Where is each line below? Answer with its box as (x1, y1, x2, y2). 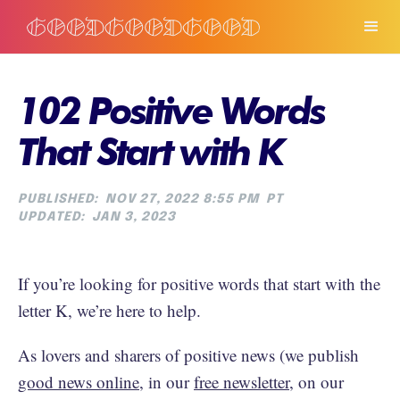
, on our (289, 371, 344, 393)
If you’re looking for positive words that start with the (18, 272, 380, 295)
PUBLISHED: (18, 193, 98, 205)
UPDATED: (18, 211, 85, 223)
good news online (18, 371, 139, 393)
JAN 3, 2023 (92, 211, 176, 223)
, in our (139, 371, 194, 393)
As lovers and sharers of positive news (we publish (18, 344, 359, 366)
